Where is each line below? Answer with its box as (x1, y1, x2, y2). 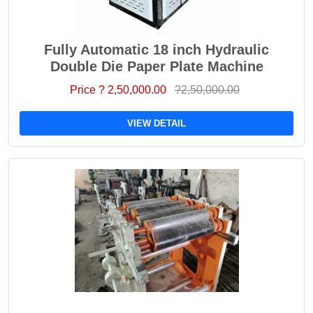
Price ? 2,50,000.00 (70, 84, 169, 96)
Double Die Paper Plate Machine (50, 59, 263, 74)
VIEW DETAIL (127, 118, 186, 129)
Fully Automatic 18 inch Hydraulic (44, 42, 269, 57)
